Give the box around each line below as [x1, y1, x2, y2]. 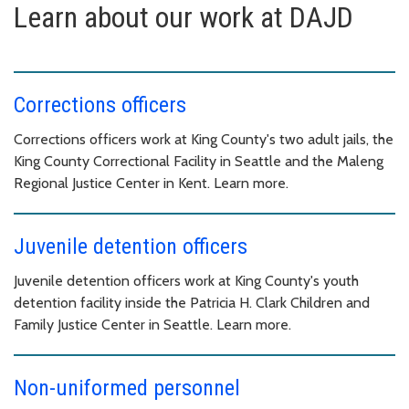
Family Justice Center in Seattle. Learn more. [14, 315, 291, 333]
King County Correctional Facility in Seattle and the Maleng [14, 152, 383, 170]
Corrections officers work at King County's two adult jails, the [14, 130, 393, 148]
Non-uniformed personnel [14, 374, 240, 401]
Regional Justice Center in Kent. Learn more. [14, 173, 288, 192]
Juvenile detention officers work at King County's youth [14, 271, 359, 289]
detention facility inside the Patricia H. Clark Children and [14, 293, 370, 311]
